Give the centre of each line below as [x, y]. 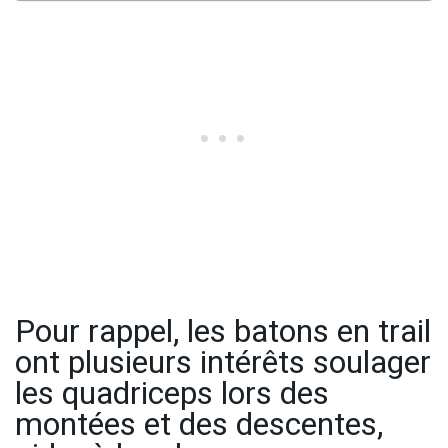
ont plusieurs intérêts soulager [223, 363]
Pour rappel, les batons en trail [223, 332]
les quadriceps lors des [172, 394]
